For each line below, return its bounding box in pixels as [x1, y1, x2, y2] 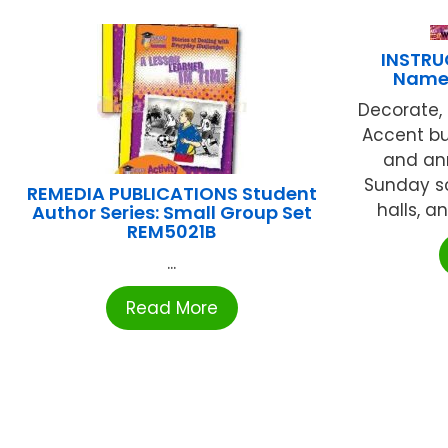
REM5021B [127, 219, 217, 245]
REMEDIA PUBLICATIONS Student [26, 181, 317, 207]
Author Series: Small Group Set [31, 200, 312, 226]
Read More [125, 296, 218, 321]
